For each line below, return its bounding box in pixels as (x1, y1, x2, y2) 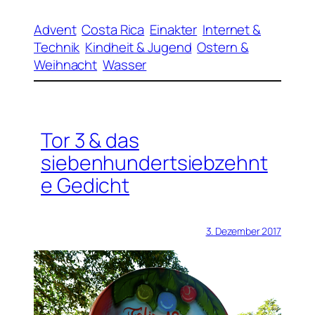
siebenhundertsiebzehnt (41, 149, 268, 177)
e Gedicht (41, 172, 130, 200)
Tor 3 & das (41, 127, 139, 155)
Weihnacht (34, 56, 98, 75)
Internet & (202, 20, 262, 39)
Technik (34, 38, 80, 57)
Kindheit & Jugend (85, 38, 192, 57)
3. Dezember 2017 (205, 224, 281, 238)
